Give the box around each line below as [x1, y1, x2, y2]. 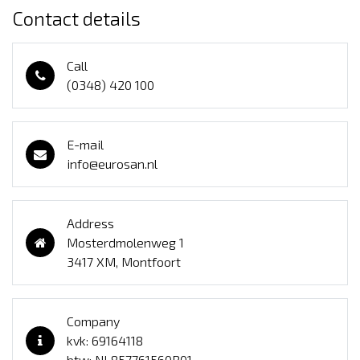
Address [67, 215, 114, 231]
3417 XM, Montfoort [67, 254, 181, 270]
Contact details [12, 6, 141, 31]
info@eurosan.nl [67, 156, 157, 172]
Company [67, 313, 120, 329]
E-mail [67, 137, 104, 153]
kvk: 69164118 [67, 333, 143, 349]
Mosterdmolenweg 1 [67, 235, 184, 251]
